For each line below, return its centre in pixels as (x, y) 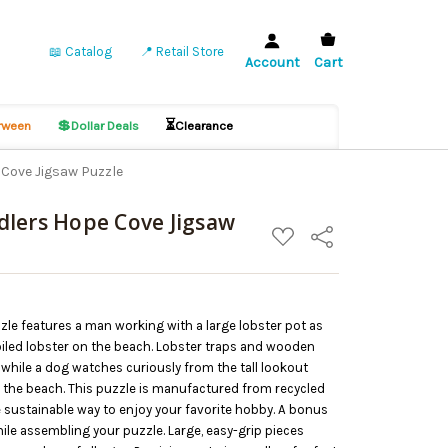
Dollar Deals (105, 125)
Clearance (204, 125)
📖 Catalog (80, 51)
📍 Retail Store (181, 51)
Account (272, 62)
